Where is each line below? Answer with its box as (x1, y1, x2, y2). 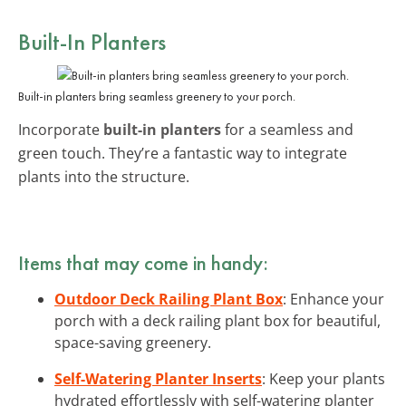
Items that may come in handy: (18, 248, 268, 276)
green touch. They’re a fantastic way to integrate (18, 142, 347, 163)
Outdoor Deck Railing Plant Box (54, 288, 283, 309)
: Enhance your (283, 288, 384, 309)
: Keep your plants (262, 368, 385, 389)
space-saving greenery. (54, 332, 211, 353)
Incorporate (18, 119, 103, 140)
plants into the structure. (18, 166, 189, 187)
